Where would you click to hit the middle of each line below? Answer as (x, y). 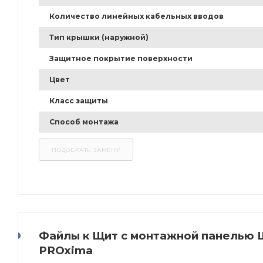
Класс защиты (79, 101)
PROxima (66, 251)
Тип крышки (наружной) (99, 38)
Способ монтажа (84, 122)
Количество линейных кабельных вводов (136, 16)
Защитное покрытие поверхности (121, 59)
